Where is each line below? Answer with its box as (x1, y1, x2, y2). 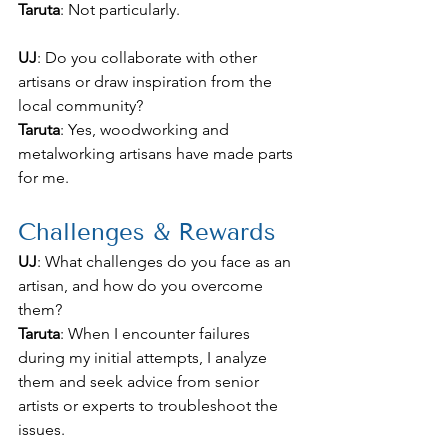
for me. (18, 168, 69, 188)
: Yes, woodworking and (60, 120, 233, 140)
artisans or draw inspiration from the (18, 72, 276, 92)
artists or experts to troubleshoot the (18, 396, 282, 416)
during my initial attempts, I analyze (18, 348, 271, 368)
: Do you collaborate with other (37, 48, 261, 68)
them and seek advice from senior (18, 372, 263, 392)
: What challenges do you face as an (37, 252, 295, 272)
